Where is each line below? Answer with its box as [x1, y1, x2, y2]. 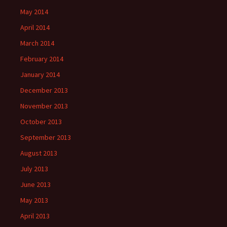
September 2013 [20, 133, 71, 142]
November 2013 [20, 101, 68, 110]
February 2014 [20, 54, 63, 63]
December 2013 [20, 86, 68, 95]
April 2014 [20, 23, 50, 32]
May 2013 [20, 196, 48, 205]
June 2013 [20, 180, 51, 189]
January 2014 [20, 70, 60, 79]
